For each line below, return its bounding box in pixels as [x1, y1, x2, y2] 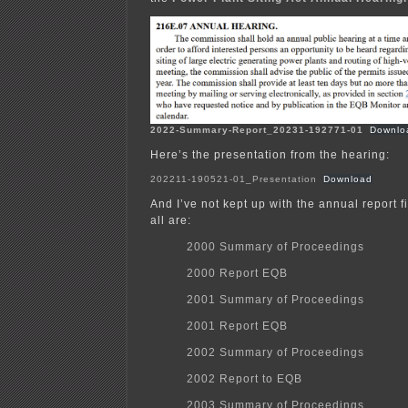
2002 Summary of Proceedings [187, 346, 364, 360]
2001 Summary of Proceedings [187, 293, 364, 307]
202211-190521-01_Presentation [150, 174, 317, 185]
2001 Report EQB [187, 320, 288, 333]
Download [322, 174, 372, 185]
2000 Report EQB [187, 267, 288, 280]
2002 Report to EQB [187, 372, 302, 386]
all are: [150, 214, 191, 228]
